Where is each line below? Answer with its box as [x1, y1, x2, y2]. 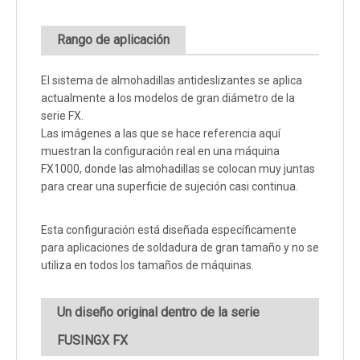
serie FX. [41, 109, 84, 123]
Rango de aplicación [57, 32, 170, 48]
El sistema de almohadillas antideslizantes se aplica [41, 74, 302, 88]
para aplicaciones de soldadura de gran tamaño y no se [41, 241, 319, 255]
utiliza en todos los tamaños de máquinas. [41, 259, 254, 272]
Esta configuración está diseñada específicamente [41, 223, 297, 237]
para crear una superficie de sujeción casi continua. [41, 180, 298, 194]
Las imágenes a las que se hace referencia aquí [41, 127, 280, 141]
